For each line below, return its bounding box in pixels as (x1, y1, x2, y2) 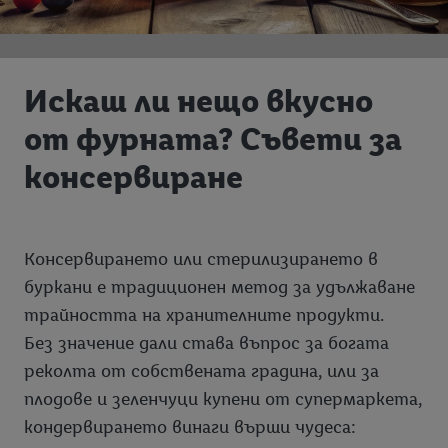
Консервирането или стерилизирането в (24, 248, 378, 271)
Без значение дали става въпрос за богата (24, 332, 389, 355)
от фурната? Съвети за (24, 120, 402, 158)
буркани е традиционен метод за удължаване (24, 276, 415, 299)
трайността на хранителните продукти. (24, 304, 384, 327)
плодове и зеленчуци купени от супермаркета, (24, 388, 422, 411)
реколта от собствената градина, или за (24, 360, 379, 383)
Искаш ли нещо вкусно (24, 82, 373, 120)
